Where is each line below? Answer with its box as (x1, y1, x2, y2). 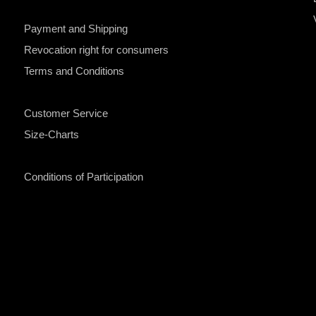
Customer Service (24, 107, 108, 120)
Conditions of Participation (24, 171, 143, 183)
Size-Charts (24, 128, 79, 141)
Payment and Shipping (24, 23, 128, 35)
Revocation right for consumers (24, 44, 169, 56)
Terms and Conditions (24, 65, 124, 78)
